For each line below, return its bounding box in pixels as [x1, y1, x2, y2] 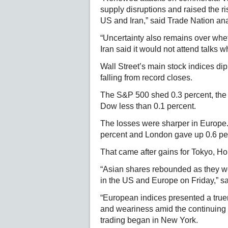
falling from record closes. [100, 73, 192, 82]
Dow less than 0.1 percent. [100, 102, 196, 110]
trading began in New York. [100, 216, 198, 224]
